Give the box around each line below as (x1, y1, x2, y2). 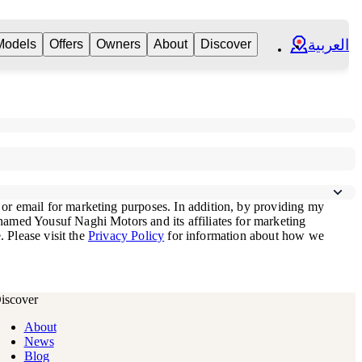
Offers (49, 37, 83, 51)
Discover (200, 37, 251, 51)
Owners (96, 37, 141, 51)
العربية (308, 36, 349, 53)
